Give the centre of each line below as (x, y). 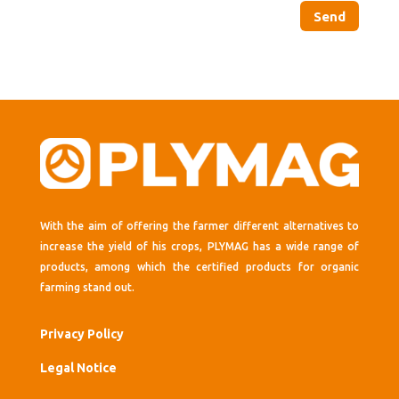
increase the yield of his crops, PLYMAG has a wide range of (199, 247)
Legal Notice (78, 368)
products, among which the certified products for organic (199, 267)
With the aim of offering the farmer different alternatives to (199, 226)
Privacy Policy (81, 334)
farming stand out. (87, 288)
